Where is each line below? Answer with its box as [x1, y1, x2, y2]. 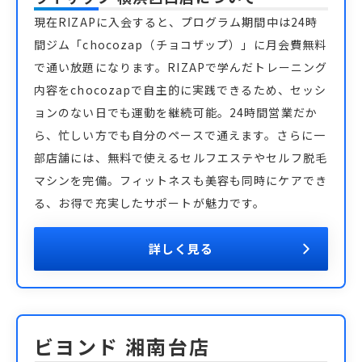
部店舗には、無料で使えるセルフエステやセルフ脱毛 [34, 149, 327, 166]
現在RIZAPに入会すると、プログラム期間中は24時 [34, 14, 318, 30]
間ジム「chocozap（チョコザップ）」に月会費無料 [34, 36, 327, 53]
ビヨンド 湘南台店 [34, 332, 211, 360]
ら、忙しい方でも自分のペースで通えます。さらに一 [34, 127, 326, 143]
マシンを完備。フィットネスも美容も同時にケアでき [34, 172, 327, 188]
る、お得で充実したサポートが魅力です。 [34, 195, 266, 211]
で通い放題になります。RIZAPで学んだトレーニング [34, 59, 328, 75]
